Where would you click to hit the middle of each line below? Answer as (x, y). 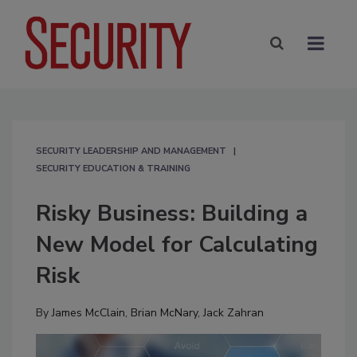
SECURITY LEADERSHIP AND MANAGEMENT (131, 151)
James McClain (88, 312)
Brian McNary (164, 312)
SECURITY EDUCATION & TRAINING (113, 168)
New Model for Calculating (177, 244)
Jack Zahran (233, 312)
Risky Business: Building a (172, 213)
